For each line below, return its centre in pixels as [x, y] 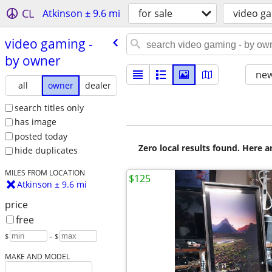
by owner [32, 60]
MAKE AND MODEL [37, 257]
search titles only [49, 107]
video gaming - [49, 43]
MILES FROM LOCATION [45, 173]
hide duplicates [46, 151]
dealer [98, 85]
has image [35, 122]
